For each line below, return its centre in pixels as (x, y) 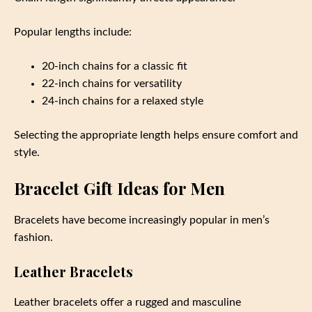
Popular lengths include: (73, 32)
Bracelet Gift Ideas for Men (119, 188)
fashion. (33, 237)
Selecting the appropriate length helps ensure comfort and (156, 135)
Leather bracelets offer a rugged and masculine (127, 302)
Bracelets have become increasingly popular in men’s (142, 220)
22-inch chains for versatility (112, 84)
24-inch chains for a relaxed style (123, 101)
